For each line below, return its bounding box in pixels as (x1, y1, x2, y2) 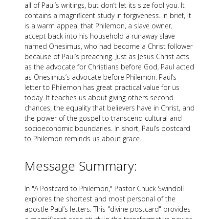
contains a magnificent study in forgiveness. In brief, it (24, 11, 191, 21)
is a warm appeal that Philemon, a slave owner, (24, 21, 173, 31)
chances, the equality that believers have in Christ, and (24, 103, 195, 113)
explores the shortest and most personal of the (24, 194, 175, 204)
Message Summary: (24, 157, 137, 175)
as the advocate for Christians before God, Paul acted (24, 62, 194, 72)
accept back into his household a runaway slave (24, 31, 175, 41)
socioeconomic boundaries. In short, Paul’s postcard (24, 124, 190, 133)
